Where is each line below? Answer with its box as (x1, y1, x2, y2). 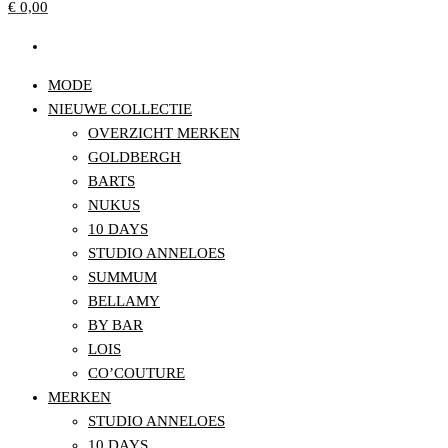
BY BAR (88, 317, 143, 333)
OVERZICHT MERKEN (88, 125, 240, 141)
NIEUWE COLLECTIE (48, 101, 192, 117)
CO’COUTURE (88, 365, 185, 381)
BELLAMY (88, 293, 160, 309)
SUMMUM (88, 269, 157, 285)
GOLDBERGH (88, 149, 181, 165)
